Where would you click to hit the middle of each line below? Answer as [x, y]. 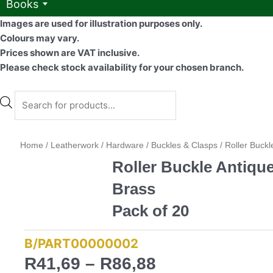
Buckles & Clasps [184, 146]
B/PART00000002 [81, 244]
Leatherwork [75, 146]
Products [34, 97]
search [29, 112]
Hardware [125, 146]
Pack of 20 [150, 211]
